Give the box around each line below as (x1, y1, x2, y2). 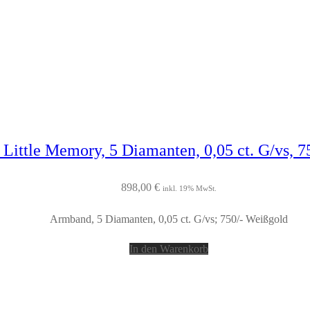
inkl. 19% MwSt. (163, 184, 217, 193)
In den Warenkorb (129, 243, 208, 255)
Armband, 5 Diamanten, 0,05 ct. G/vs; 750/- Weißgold (50, 213, 288, 226)
